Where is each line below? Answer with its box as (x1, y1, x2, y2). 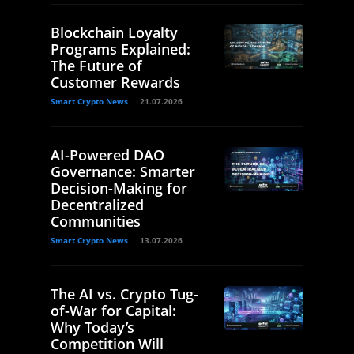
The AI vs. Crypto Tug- (51, 284, 198, 303)
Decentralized (51, 194, 144, 214)
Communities (51, 211, 141, 231)
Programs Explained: (51, 39, 190, 58)
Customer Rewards (51, 72, 180, 92)
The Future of (51, 55, 142, 75)
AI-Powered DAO (51, 145, 164, 164)
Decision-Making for (51, 178, 187, 198)
